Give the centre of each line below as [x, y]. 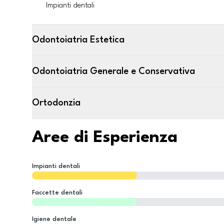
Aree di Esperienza [105, 138]
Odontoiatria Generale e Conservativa [113, 71]
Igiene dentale [54, 219]
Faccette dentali [57, 193]
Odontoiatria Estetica [78, 40]
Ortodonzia [56, 103]
